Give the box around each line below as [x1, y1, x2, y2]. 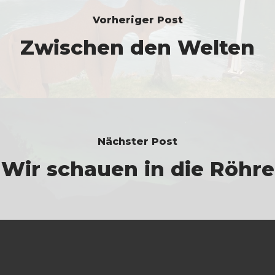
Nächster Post [98, 135, 177, 147]
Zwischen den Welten [20, 34, 255, 60]
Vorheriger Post [92, 14, 183, 26]
